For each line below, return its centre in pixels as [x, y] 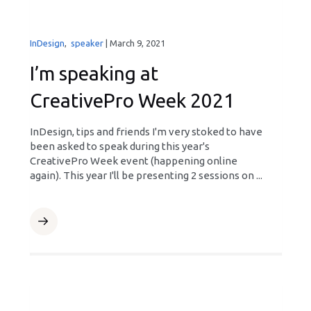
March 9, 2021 [137, 43]
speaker [87, 43]
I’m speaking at [94, 73]
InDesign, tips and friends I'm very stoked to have [146, 132]
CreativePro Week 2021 [132, 100]
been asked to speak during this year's [119, 146]
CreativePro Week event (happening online [133, 161]
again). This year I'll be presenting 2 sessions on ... [146, 175]
